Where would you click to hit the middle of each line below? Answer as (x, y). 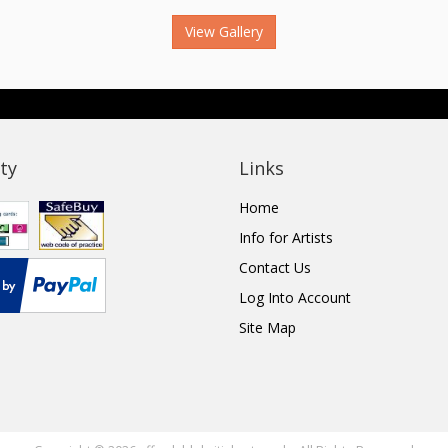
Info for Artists (286, 238)
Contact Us (275, 268)
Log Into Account (295, 298)
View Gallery (224, 32)
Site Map (267, 328)
